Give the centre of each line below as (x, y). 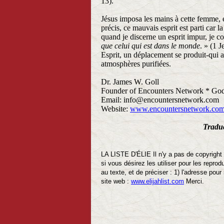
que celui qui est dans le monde (150, 46)
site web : (116, 181)
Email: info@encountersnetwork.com (160, 100)
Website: (115, 109)
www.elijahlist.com (157, 181)
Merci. (194, 181)
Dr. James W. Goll (130, 82)
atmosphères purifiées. (136, 64)
